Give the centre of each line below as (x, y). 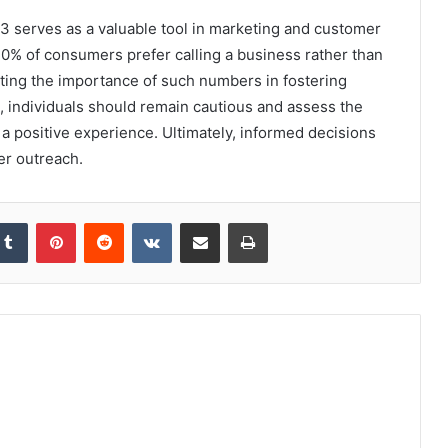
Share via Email (235, 222)
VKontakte (203, 222)
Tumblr (48, 222)
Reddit (143, 222)
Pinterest (103, 222)
